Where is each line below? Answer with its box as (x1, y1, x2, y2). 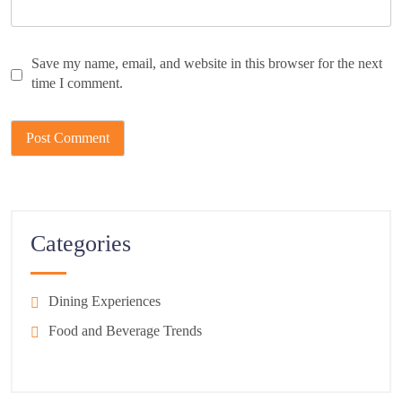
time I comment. (31, 75, 123, 92)
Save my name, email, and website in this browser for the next (31, 56, 382, 72)
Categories (31, 231, 131, 258)
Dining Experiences (48, 293, 161, 310)
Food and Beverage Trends (48, 323, 202, 339)
